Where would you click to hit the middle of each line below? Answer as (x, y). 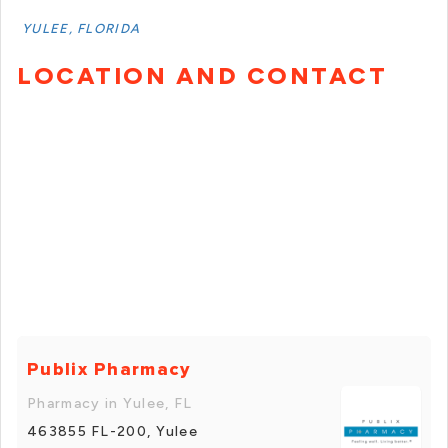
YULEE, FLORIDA (81, 29)
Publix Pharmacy (109, 368)
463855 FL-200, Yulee (112, 431)
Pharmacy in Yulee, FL (110, 403)
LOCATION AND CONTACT (202, 76)
